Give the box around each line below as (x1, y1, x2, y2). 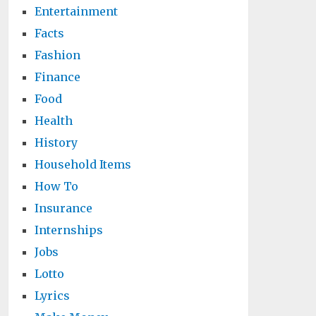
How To (35, 179, 79, 193)
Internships (35, 223, 104, 237)
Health (35, 114, 73, 128)
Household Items (35, 157, 132, 171)
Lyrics (35, 288, 71, 303)
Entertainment (35, 4, 119, 18)
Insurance (35, 201, 93, 215)
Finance (35, 70, 81, 84)
